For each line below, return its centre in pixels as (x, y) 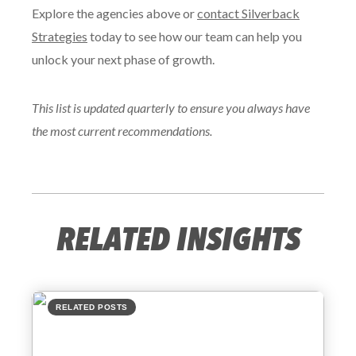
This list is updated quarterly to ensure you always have (171, 108)
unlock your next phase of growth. (123, 59)
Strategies (60, 36)
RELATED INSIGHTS (178, 239)
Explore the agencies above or (114, 13)
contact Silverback (248, 13)
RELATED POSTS (92, 307)
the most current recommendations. (122, 131)
